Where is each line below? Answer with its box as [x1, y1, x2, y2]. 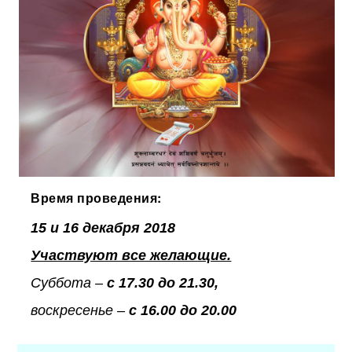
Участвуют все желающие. [31, 247, 232, 264]
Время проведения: [31, 189, 166, 207]
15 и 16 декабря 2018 [31, 220, 176, 236]
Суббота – [31, 275, 108, 291]
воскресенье [31, 302, 118, 319]
